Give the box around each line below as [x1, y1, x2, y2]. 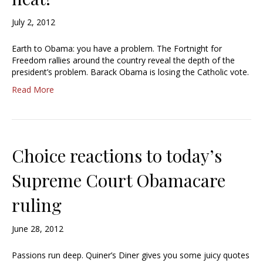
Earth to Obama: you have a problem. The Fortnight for [12, 43, 222, 55]
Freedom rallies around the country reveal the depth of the [12, 55, 235, 66]
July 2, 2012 [12, 16, 55, 28]
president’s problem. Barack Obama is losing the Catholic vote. [12, 66, 249, 78]
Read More [12, 84, 54, 96]
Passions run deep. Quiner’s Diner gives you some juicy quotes [12, 249, 249, 261]
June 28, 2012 [12, 223, 63, 235]
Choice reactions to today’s [12, 144, 222, 168]
